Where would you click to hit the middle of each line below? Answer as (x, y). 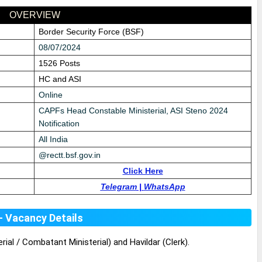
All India (53, 139)
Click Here (143, 171)
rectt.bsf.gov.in (74, 155)
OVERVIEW (35, 15)
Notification (59, 124)
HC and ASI (60, 79)
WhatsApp (164, 187)
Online (51, 95)
